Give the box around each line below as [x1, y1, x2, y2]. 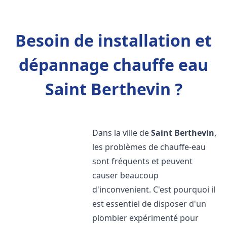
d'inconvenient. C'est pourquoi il [92, 184, 216, 195]
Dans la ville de [92, 127, 152, 138]
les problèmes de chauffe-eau [92, 141, 206, 153]
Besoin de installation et [15, 29, 212, 51]
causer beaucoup [92, 170, 159, 181]
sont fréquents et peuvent [92, 156, 193, 167]
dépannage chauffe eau [19, 54, 208, 75]
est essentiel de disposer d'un [92, 198, 207, 209]
